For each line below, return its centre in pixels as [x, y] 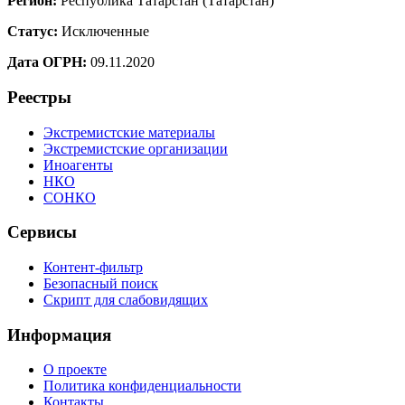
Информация [59, 334]
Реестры [39, 97]
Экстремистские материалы [129, 132]
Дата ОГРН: [47, 62]
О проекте [75, 370]
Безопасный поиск [101, 284]
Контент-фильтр [93, 268]
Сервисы [42, 232]
